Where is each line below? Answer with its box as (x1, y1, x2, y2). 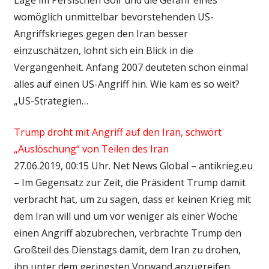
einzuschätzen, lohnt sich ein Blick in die (13, 43, 193, 57)
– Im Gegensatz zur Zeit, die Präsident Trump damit (13, 175, 246, 189)
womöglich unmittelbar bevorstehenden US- (13, 10, 214, 23)
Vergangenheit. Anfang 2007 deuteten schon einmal (13, 60, 248, 74)
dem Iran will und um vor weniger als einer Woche (13, 209, 238, 223)
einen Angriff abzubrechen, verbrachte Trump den (13, 226, 241, 240)
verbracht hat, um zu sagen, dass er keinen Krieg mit (13, 192, 251, 206)
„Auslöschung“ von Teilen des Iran (13, 142, 169, 156)
